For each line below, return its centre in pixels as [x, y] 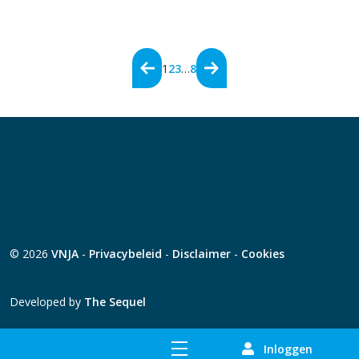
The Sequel [115, 302]
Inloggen [288, 349]
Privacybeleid [125, 254]
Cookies [263, 254]
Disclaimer [202, 254]
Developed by [47, 302]
